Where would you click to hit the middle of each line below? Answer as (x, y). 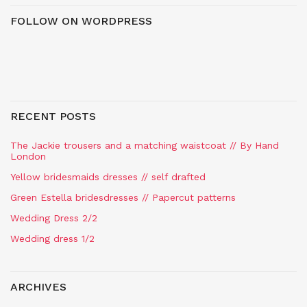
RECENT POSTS (53, 116)
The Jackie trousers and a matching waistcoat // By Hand (145, 145)
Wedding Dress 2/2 (54, 218)
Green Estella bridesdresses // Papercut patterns (123, 197)
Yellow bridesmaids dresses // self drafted (108, 176)
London (28, 156)
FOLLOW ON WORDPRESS (81, 21)
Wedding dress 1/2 (52, 238)
